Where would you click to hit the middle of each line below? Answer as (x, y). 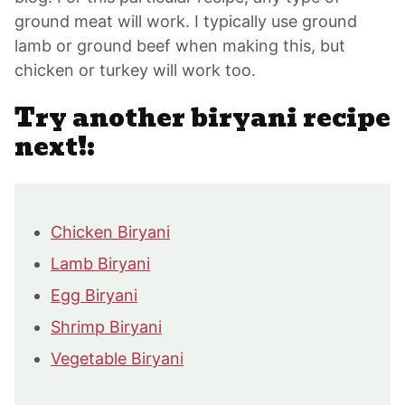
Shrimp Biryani (106, 327)
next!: (55, 147)
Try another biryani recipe (202, 118)
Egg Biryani (94, 296)
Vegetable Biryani (117, 359)
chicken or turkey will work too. (135, 71)
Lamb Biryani (100, 264)
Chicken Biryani (110, 232)
